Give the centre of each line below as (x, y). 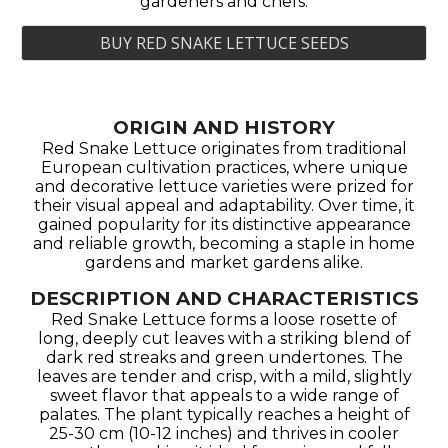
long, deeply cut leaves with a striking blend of (224, 338)
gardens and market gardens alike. (224, 262)
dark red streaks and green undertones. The (224, 357)
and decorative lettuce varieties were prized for (224, 186)
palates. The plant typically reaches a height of (224, 414)
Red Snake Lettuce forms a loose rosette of (224, 319)
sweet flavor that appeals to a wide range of (224, 395)
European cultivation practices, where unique (224, 167)
